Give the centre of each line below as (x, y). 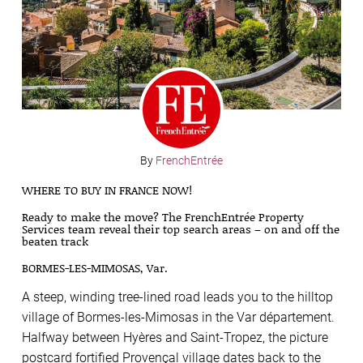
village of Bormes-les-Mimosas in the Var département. (178, 318)
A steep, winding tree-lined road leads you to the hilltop (177, 297)
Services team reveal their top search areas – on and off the (181, 229)
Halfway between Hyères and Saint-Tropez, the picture (175, 338)
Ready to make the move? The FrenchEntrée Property (163, 217)
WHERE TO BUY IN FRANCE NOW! (107, 190)
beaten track (55, 241)
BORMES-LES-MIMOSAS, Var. (95, 268)
